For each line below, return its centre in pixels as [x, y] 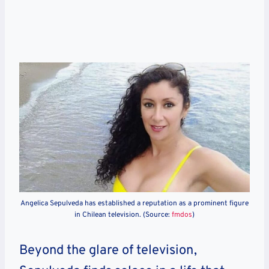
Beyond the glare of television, [108, 250]
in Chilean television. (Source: [123, 215]
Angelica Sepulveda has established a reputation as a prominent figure [134, 203]
